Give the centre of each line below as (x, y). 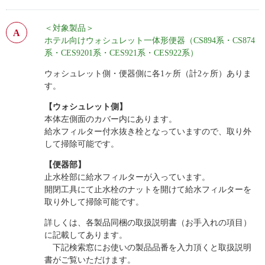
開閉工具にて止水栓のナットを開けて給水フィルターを (148, 190)
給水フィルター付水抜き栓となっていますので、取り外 (148, 132)
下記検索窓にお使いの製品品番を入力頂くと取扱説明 (148, 248)
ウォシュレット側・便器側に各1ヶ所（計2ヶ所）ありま (148, 74)
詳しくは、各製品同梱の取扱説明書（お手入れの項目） (148, 223)
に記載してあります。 (86, 235)
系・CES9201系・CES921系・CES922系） (121, 53)
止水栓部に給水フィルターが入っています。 (127, 177)
